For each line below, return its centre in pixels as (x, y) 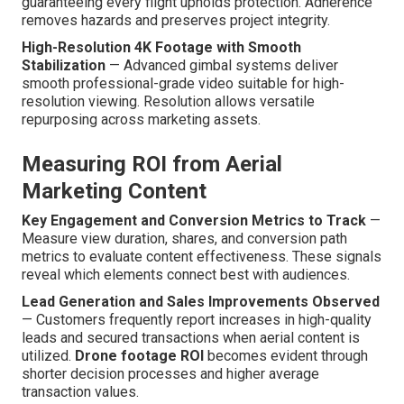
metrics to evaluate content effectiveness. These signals (202, 257)
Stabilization (64, 66)
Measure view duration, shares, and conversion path (184, 239)
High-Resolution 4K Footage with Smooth (161, 48)
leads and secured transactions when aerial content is (191, 338)
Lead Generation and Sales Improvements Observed (201, 302)
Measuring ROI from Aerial (152, 165)
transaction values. (80, 392)
